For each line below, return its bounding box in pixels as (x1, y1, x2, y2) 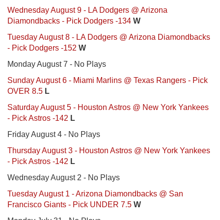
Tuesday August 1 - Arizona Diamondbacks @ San (7, 189, 183, 198)
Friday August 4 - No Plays (7, 130, 100, 138)
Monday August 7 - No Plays (7, 59, 106, 68)
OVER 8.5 (7, 86, 43, 95)
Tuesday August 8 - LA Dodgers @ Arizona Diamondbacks (7, 32, 210, 41)
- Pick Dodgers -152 (7, 43, 77, 52)
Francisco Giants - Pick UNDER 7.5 (7, 200, 132, 209)
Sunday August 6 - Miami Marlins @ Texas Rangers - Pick (7, 76, 208, 84)
